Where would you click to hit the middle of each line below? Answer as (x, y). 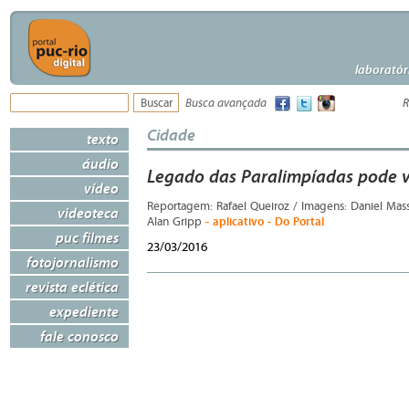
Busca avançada (226, 104)
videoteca (88, 213)
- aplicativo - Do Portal (265, 221)
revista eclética (72, 287)
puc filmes (87, 237)
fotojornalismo (73, 262)
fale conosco (79, 336)
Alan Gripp (176, 222)
